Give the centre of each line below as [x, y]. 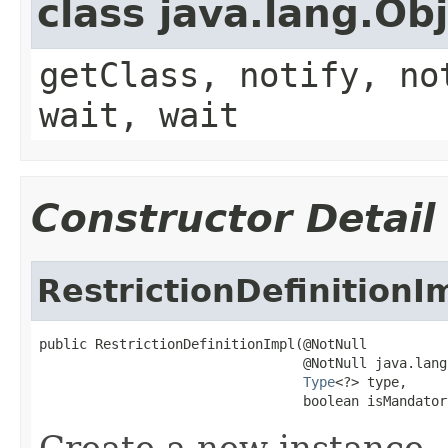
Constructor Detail [233, 218]
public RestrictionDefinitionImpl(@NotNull [203, 343]
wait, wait [139, 114]
